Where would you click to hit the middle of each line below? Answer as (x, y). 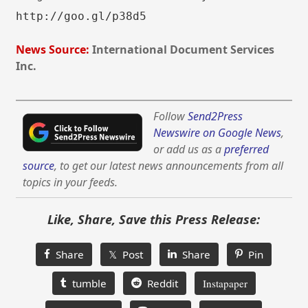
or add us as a (189, 150)
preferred (247, 150)
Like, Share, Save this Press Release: (154, 220)
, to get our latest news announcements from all (169, 166)
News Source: (53, 49)
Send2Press (216, 117)
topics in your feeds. (70, 183)
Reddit (159, 284)
